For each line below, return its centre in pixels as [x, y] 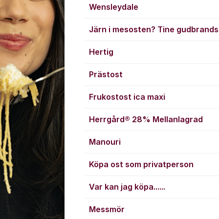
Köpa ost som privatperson [141, 164]
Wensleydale [114, 7]
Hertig [101, 52]
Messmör [107, 209]
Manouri [105, 142]
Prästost [106, 74]
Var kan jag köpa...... [127, 187]
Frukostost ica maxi [127, 97]
